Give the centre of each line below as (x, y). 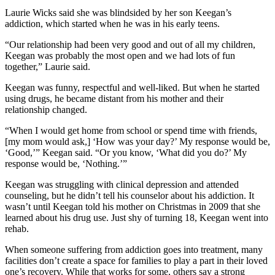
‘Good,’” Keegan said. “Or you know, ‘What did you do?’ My (126, 153)
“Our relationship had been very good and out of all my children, (130, 45)
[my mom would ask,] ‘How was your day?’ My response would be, (137, 142)
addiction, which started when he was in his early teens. (112, 24)
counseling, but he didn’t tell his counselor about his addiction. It (130, 196)
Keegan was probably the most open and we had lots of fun (120, 56)
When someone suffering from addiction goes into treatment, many (134, 250)
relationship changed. (46, 110)
